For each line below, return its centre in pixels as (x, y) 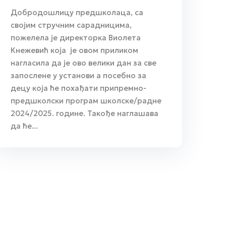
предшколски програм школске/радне (86, 100)
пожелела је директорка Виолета (76, 37)
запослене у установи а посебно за (78, 75)
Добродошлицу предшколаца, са (77, 12)
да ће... (24, 126)
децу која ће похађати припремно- (78, 88)
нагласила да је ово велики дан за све (83, 63)
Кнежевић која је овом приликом (75, 50)
